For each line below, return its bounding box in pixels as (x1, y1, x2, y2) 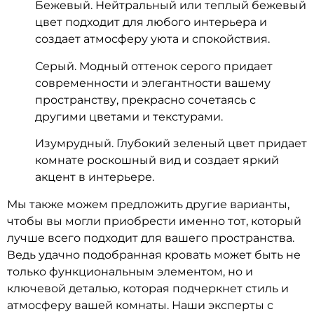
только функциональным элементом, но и (7, 264, 253, 278)
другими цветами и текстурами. (35, 109, 223, 123)
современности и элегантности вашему (35, 76, 271, 90)
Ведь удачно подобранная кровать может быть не (7, 247, 301, 261)
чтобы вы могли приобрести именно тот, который (7, 214, 301, 228)
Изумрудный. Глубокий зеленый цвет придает (35, 137, 307, 151)
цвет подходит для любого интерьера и (35, 15, 267, 29)
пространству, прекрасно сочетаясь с (35, 93, 256, 107)
